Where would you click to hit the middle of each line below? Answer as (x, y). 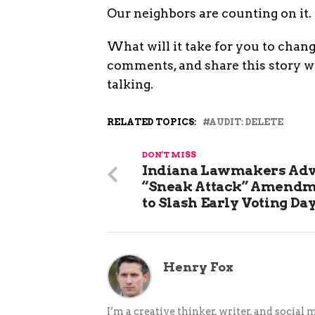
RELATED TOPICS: (152, 122)
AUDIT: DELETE (246, 122)
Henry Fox (198, 267)
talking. (130, 84)
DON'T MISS (169, 155)
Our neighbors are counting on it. (209, 13)
